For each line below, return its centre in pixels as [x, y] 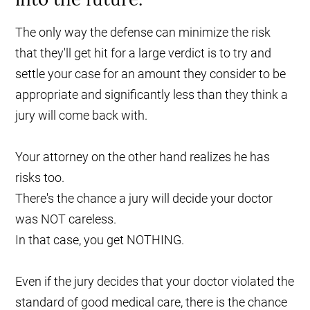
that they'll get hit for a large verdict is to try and [144, 53]
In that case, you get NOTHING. [100, 240]
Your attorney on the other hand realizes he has [143, 157]
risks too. [40, 178]
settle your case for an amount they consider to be [151, 74]
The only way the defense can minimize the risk [143, 33]
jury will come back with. [82, 116]
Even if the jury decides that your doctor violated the [155, 282]
